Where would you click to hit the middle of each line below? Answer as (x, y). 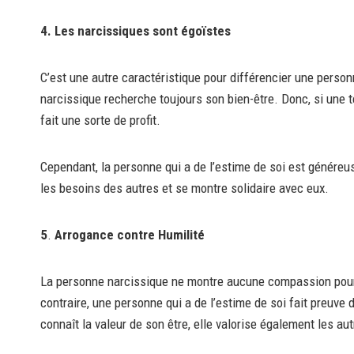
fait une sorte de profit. (100, 121)
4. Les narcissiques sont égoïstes (136, 31)
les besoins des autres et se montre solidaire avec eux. (186, 188)
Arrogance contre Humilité (130, 235)
